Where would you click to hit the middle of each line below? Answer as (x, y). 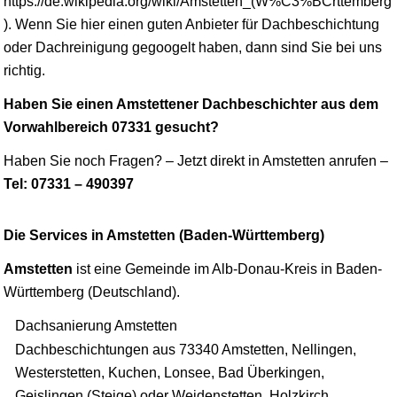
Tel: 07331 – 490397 (69, 183)
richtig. (24, 70)
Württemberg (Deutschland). (92, 292)
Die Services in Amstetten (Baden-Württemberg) (164, 235)
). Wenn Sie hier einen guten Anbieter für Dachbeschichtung (191, 24)
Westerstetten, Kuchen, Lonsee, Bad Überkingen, (170, 372)
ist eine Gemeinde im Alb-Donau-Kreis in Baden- (227, 269)
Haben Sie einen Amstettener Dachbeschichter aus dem (191, 104)
